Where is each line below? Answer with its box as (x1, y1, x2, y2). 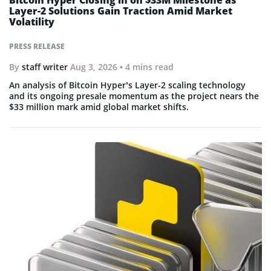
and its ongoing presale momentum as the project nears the (9, 90, 259, 102)
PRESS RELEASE (9, 41, 65, 51)
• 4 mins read (117, 61, 174, 73)
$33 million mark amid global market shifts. (9, 101, 189, 113)
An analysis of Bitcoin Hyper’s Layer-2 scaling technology (9, 79, 246, 91)
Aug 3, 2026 (70, 61, 117, 73)
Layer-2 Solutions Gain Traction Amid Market (9, 4, 232, 18)
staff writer (22, 61, 68, 73)
